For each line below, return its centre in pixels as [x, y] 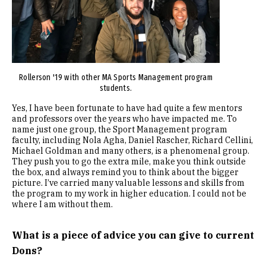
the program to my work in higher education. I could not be [129, 194]
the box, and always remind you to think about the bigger [125, 172]
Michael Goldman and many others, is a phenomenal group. [131, 151]
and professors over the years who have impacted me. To [124, 119]
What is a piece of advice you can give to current [133, 235]
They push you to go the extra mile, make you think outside [129, 161]
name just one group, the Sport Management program [120, 129]
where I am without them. [62, 204]
